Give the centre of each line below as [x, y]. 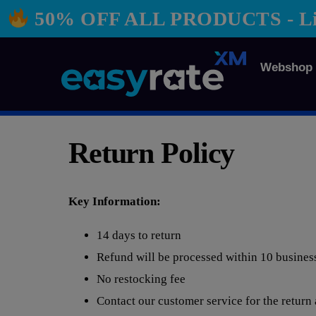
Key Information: [115, 202]
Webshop [286, 67]
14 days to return [139, 236]
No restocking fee [141, 279]
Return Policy [152, 153]
